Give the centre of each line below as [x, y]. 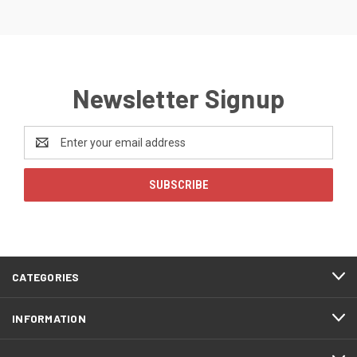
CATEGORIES [46, 277]
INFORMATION [49, 318]
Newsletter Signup [178, 98]
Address [45, 150]
